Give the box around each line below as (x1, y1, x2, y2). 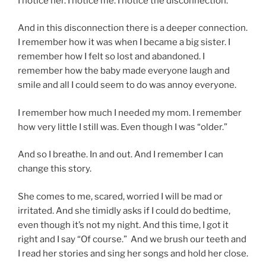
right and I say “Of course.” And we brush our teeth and (18, 233, 246, 245)
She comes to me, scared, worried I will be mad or (18, 191, 223, 202)
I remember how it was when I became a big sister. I (18, 37, 230, 48)
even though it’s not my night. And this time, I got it (18, 219, 229, 230)
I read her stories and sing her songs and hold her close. (18, 248, 248, 259)
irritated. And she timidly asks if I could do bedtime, (18, 205, 230, 216)
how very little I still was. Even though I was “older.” (18, 121, 227, 132)
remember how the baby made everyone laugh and (18, 65, 230, 77)
